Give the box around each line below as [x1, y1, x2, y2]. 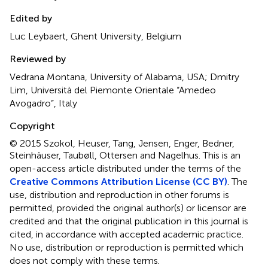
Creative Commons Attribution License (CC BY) [10, 176, 227, 188]
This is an [203, 150, 240, 162]
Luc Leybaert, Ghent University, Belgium [10, 31, 181, 42]
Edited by [10, 13, 52, 25]
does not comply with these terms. [10, 255, 160, 267]
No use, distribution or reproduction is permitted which [10, 242, 243, 254]
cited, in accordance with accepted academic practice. [10, 229, 243, 240]
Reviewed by [10, 53, 66, 65]
